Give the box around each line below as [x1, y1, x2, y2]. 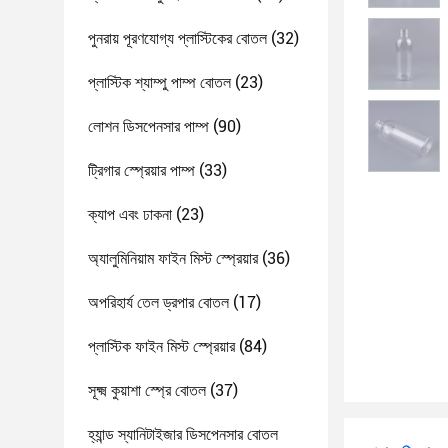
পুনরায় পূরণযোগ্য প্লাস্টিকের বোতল [88, 29, 267, 48]
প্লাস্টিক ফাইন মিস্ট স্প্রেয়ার [88, 337, 235, 356]
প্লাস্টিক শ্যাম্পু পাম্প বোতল [88, 73, 231, 92]
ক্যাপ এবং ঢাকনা [88, 205, 172, 224]
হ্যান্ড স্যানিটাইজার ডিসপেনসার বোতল [88, 425, 278, 444]
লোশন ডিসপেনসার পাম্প [88, 117, 209, 136]
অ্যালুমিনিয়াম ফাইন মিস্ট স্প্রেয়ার [88, 249, 258, 268]
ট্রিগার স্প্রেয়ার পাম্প [88, 161, 195, 180]
